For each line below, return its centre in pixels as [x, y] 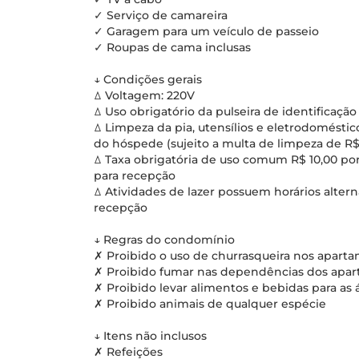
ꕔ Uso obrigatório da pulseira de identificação [225, 111]
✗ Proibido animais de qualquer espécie [210, 304]
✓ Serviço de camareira [161, 15]
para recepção [135, 175]
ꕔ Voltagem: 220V [144, 95]
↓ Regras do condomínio [164, 240]
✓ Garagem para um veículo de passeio [206, 31]
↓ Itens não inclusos [150, 336]
